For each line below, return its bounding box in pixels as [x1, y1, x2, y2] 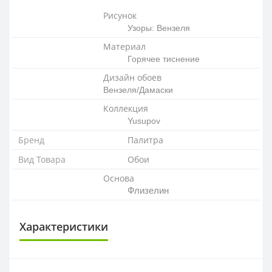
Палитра [127, 134, 163, 146]
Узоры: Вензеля [127, 22, 190, 33]
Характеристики [19, 219, 108, 234]
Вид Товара [18, 153, 66, 165]
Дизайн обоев [103, 71, 161, 83]
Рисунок [103, 9, 137, 21]
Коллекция [103, 102, 148, 114]
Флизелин [127, 185, 169, 195]
